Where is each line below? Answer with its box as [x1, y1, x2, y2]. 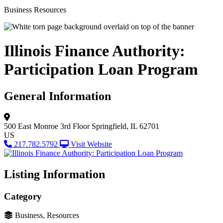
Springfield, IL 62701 [92, 121, 159, 130]
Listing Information [4, 167, 105, 181]
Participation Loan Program [4, 60, 198, 79]
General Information [4, 89, 111, 103]
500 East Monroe [4, 121, 58, 130]
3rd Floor [60, 121, 90, 130]
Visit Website [71, 139, 112, 148]
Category [4, 191, 42, 202]
